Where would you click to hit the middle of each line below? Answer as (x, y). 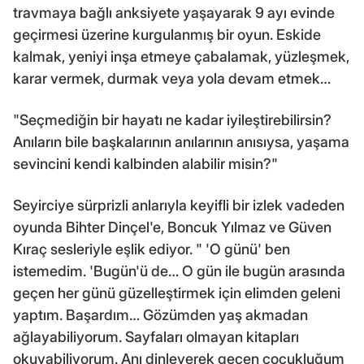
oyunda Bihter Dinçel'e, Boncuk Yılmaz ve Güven (172, 227)
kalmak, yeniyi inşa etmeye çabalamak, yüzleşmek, (181, 56)
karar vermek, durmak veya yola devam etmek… (172, 78)
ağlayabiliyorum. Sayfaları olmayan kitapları (156, 336)
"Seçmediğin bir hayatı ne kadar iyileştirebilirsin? (172, 119)
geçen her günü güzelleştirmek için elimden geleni (177, 292)
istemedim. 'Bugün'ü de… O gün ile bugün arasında (179, 271)
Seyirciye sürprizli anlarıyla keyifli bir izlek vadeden (179, 205)
